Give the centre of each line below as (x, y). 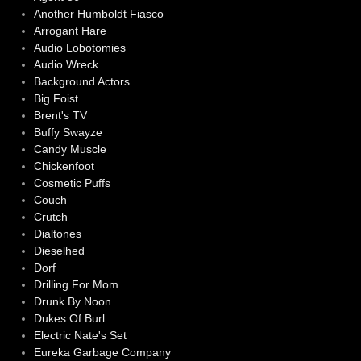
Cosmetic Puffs (72, 183)
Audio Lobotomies (79, 47)
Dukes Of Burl (69, 318)
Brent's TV (60, 115)
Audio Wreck (66, 64)
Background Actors (81, 81)
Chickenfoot (64, 166)
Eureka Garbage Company (102, 352)
